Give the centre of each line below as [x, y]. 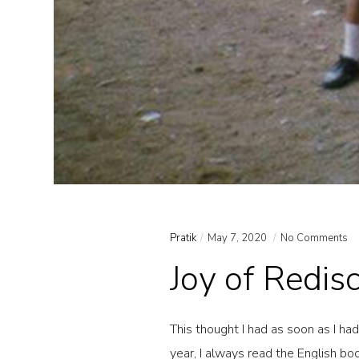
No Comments [315, 238]
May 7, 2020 [239, 238]
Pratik [184, 238]
